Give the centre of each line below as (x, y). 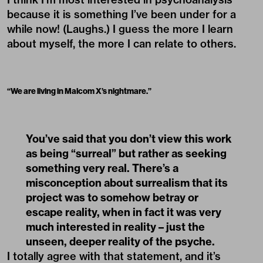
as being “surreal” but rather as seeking (126, 153)
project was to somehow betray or (112, 197)
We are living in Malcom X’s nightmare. (79, 91)
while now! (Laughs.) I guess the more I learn (120, 29)
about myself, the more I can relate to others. (122, 43)
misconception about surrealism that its (127, 183)
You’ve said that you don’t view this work (129, 139)
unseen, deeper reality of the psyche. (120, 241)
